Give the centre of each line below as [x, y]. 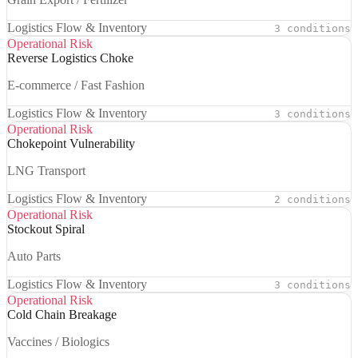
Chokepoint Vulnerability [71, 144]
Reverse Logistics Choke [70, 58]
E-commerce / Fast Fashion [76, 86]
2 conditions [312, 199]
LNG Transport [46, 171]
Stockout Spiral [46, 229]
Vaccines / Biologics [58, 342]
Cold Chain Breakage [62, 315]
